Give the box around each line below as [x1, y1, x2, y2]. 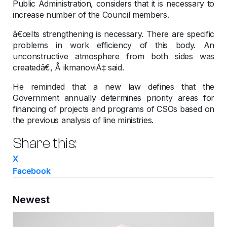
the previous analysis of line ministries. [13, 115, 154, 126]
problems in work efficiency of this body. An [13, 40, 214, 51]
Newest [13, 194, 50, 206]
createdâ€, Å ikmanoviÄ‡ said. [13, 62, 124, 73]
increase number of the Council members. [13, 10, 169, 20]
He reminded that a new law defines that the [13, 82, 214, 92]
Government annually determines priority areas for [13, 93, 214, 103]
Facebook [13, 166, 51, 176]
